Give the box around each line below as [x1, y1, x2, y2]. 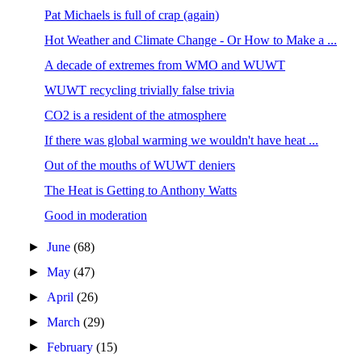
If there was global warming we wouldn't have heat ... [44, 133, 318, 147]
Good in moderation [44, 208, 147, 222]
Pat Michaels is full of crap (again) [44, 8, 219, 22]
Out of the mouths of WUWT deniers [44, 158, 235, 172]
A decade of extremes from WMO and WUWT [44, 58, 285, 72]
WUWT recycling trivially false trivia [44, 83, 234, 97]
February [47, 340, 97, 354]
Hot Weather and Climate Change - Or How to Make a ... [44, 33, 337, 47]
